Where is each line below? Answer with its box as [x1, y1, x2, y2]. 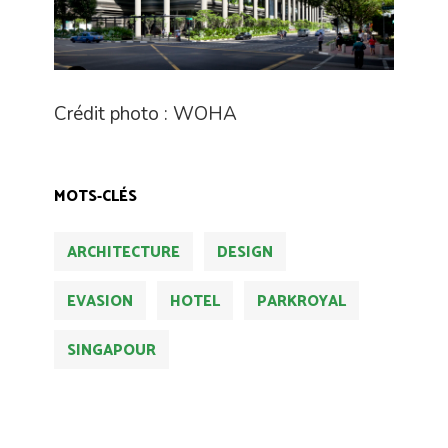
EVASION [67, 288, 133, 314]
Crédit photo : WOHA [54, 100, 237, 127]
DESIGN [217, 239, 273, 265]
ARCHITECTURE [67, 239, 180, 265]
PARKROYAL [257, 288, 346, 314]
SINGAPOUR [67, 337, 156, 363]
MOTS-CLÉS [54, 183, 137, 209]
